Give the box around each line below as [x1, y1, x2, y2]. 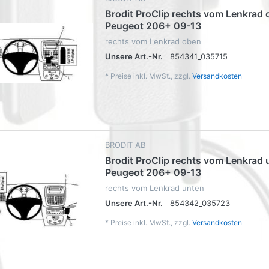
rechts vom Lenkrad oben [105, 36, 201, 46]
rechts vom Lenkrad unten [105, 183, 204, 193]
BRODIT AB [105, 139, 145, 150]
